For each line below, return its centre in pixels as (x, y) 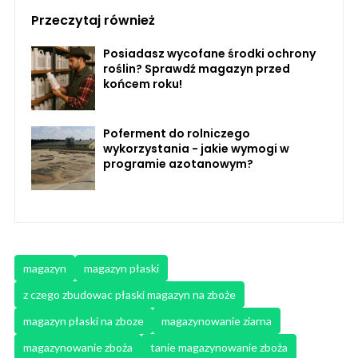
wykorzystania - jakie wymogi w (196, 149)
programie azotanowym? (178, 164)
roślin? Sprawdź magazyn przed (197, 69)
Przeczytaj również (93, 21)
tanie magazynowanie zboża (219, 348)
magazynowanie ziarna (217, 321)
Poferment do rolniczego (177, 134)
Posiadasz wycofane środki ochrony (209, 54)
